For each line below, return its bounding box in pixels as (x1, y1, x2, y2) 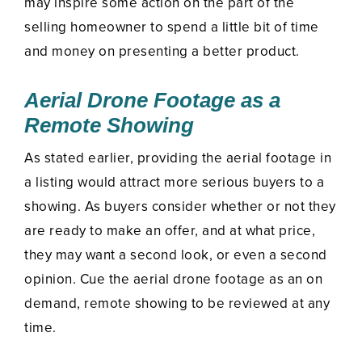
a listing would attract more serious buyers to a (24, 174, 324, 192)
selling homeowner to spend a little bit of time (24, 19, 319, 36)
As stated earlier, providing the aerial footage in (24, 149, 331, 167)
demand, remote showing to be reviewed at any (24, 295, 330, 313)
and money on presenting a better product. (24, 43, 300, 61)
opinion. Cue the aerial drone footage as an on (24, 271, 322, 288)
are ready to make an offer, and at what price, (24, 222, 315, 240)
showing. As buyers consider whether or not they (24, 198, 336, 216)
